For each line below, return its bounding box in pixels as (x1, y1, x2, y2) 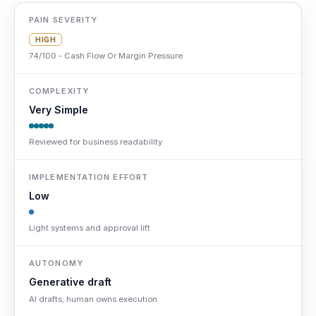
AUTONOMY (29, 257, 83, 268)
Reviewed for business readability (29, 136, 162, 147)
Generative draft (29, 275, 111, 288)
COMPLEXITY (29, 85, 89, 96)
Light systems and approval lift (29, 222, 150, 233)
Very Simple (29, 103, 88, 116)
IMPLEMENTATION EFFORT (29, 171, 149, 182)
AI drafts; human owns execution (29, 293, 157, 304)
